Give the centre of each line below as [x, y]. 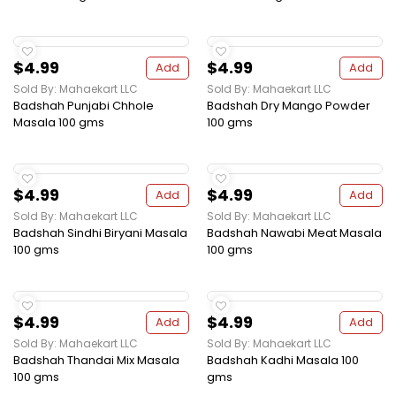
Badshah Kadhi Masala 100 [283, 361]
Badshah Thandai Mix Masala [96, 361]
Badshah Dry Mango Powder [289, 106]
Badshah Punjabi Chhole [84, 106]
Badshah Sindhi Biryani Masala [100, 233]
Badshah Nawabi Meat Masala [294, 233]
